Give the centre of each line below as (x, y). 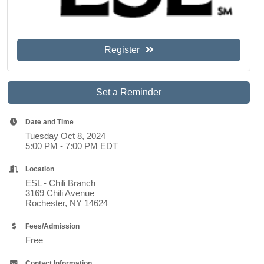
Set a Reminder (129, 93)
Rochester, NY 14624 (67, 203)
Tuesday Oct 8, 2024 (66, 136)
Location (40, 169)
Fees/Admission (53, 227)
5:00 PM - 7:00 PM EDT (72, 146)
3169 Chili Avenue (61, 193)
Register (122, 50)
